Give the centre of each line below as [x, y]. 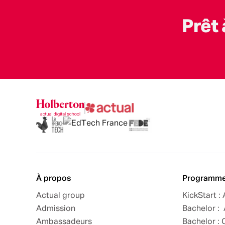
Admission [56, 209]
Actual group [61, 196]
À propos [53, 179]
